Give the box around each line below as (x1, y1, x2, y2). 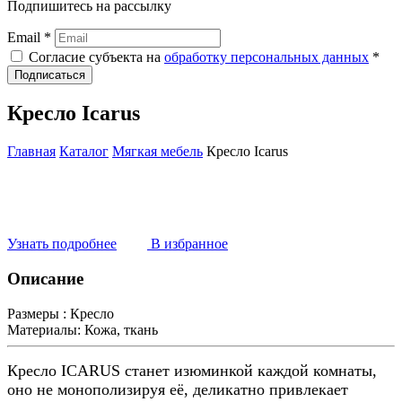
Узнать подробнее (7, 236, 117, 252)
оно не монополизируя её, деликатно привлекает (7, 380, 348, 398)
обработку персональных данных (164, 48, 369, 65)
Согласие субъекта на (29, 48, 164, 65)
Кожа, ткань (84, 321, 158, 337)
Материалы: (7, 321, 81, 337)
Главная (7, 144, 56, 160)
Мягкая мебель (112, 144, 203, 160)
